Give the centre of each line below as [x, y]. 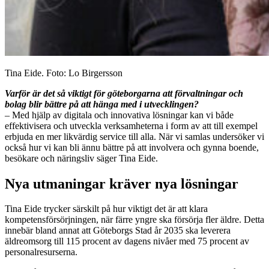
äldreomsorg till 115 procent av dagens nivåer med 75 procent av [127, 241]
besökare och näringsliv [50, 158]
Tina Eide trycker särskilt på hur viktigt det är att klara [106, 209]
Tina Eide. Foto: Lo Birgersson [64, 73]
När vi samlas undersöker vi [211, 136]
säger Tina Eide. [126, 158]
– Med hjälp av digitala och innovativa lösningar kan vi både [119, 115]
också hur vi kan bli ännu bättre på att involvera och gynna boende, [132, 147]
